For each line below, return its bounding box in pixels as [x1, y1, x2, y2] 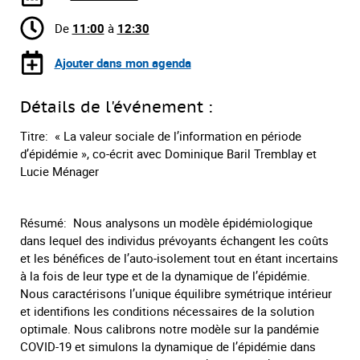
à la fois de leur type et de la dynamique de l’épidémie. [20, 267, 310, 284]
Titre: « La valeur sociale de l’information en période [20, 127, 301, 144]
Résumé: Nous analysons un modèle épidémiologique [20, 214, 313, 231]
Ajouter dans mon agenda [54, 54, 191, 71]
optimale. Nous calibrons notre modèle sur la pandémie [20, 320, 319, 337]
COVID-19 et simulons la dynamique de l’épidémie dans [20, 337, 316, 354]
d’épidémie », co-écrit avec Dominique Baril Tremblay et [20, 145, 317, 162]
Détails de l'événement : [20, 96, 212, 117]
